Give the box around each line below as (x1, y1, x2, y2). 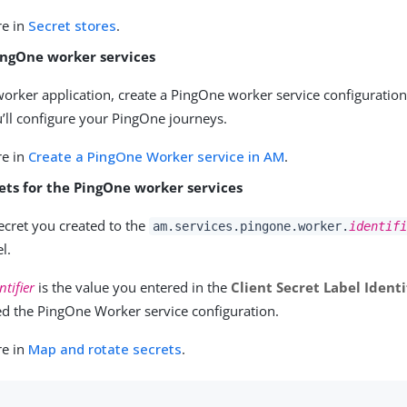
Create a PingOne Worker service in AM (28, 147, 285, 165)
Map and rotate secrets (28, 340, 183, 358)
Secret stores (28, 16, 117, 35)
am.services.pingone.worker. (153, 219, 349, 233)
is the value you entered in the (35, 278, 232, 296)
